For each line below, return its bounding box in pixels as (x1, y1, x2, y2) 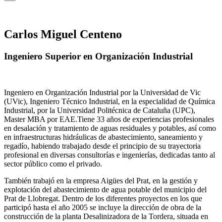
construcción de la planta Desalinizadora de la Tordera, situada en (4, 212, 208, 221)
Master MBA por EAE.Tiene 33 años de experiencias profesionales (4, 114, 214, 123)
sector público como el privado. (4, 159, 102, 168)
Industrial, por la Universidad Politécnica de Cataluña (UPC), (4, 106, 195, 114)
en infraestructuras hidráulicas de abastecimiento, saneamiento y (4, 132, 203, 141)
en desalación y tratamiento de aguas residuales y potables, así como (4, 123, 216, 132)
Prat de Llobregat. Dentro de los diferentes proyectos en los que (4, 194, 202, 203)
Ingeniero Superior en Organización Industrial (4, 51, 193, 61)
